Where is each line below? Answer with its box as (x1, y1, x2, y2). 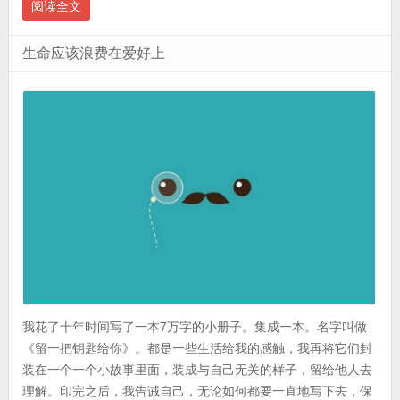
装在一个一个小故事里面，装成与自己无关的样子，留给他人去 (21, 362, 372, 378)
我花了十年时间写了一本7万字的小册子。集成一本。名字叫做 (21, 320, 367, 335)
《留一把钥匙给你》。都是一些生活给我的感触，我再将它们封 (21, 341, 372, 356)
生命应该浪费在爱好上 (21, 46, 165, 62)
